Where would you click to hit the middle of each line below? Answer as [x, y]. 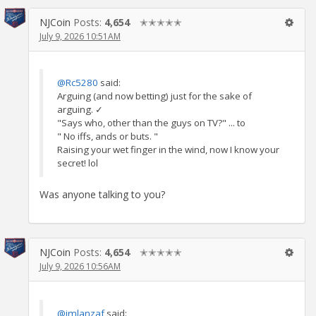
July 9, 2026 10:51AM [80, 36]
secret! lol [78, 163]
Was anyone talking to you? [102, 195]
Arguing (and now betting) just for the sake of [154, 96]
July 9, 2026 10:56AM [80, 267]
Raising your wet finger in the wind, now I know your [168, 150]
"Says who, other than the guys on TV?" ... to [151, 123]
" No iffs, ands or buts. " [108, 136]
